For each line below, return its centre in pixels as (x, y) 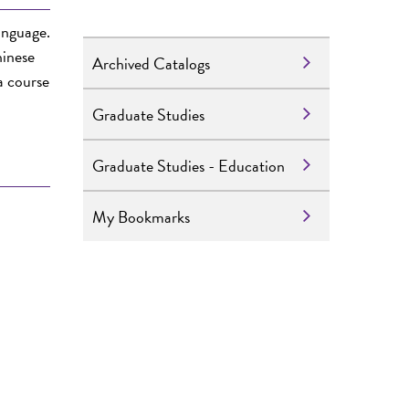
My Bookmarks (141, 216)
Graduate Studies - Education (189, 165)
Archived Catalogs (151, 63)
